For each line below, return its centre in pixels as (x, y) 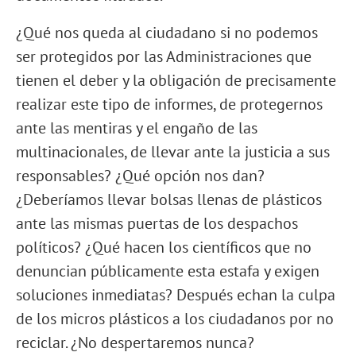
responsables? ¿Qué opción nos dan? (140, 176)
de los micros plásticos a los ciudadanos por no (175, 319)
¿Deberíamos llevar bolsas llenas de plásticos (169, 199)
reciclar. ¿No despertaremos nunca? (135, 342)
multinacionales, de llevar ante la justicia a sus (173, 152)
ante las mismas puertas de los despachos (157, 223)
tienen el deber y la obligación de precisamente (176, 80)
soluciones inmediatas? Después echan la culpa (176, 295)
